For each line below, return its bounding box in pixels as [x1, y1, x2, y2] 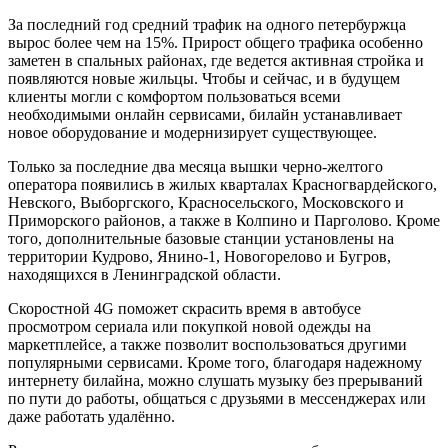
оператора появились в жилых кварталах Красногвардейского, [8, 175, 437, 193]
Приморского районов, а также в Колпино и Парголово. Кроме [8, 211, 440, 229]
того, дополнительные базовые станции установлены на [8, 229, 394, 247]
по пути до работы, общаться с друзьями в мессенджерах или [8, 389, 426, 407]
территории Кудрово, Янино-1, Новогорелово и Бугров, [8, 247, 391, 265]
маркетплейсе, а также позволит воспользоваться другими [8, 335, 407, 353]
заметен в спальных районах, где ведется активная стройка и [8, 51, 424, 69]
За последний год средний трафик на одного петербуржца [8, 15, 406, 33]
